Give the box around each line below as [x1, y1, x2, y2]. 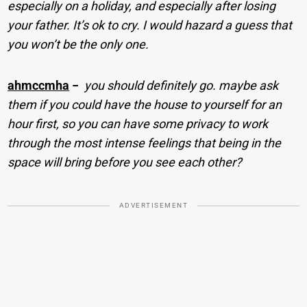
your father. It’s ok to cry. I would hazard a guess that [8, 17, 293, 32]
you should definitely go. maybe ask [84, 77, 279, 93]
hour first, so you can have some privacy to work [8, 116, 269, 131]
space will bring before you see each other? [8, 154, 243, 169]
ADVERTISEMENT [119, 201, 188, 209]
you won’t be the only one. [8, 36, 149, 51]
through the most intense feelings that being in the [8, 135, 282, 150]
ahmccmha [8, 77, 70, 93]
